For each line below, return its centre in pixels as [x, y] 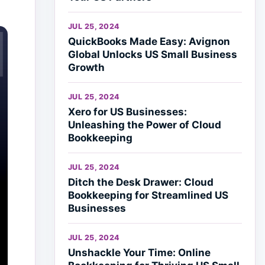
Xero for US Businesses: [127, 112]
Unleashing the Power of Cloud [145, 125]
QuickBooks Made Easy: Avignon [149, 41]
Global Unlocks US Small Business [153, 54]
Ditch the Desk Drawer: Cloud [141, 182]
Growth [86, 67]
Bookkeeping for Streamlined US [148, 195]
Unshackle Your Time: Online [139, 253]
